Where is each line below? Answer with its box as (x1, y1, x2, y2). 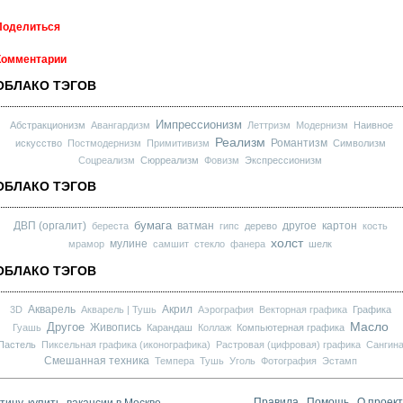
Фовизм (204, 154, 239, 166)
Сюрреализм (140, 154, 199, 166)
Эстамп (321, 354, 357, 366)
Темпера (154, 354, 194, 366)
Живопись (89, 320, 141, 334)
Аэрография (197, 303, 254, 315)
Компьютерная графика (236, 321, 345, 333)
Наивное (354, 119, 393, 130)
